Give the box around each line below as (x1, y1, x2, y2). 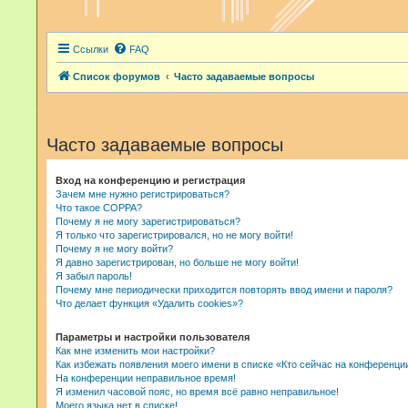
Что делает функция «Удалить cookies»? (56, 298, 243, 309)
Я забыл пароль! (56, 270, 132, 281)
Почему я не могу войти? (56, 243, 173, 254)
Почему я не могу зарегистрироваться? (56, 216, 240, 227)
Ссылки (73, 44, 108, 55)
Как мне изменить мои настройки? (56, 345, 215, 356)
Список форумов (73, 71, 160, 82)
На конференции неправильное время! (56, 372, 236, 383)
